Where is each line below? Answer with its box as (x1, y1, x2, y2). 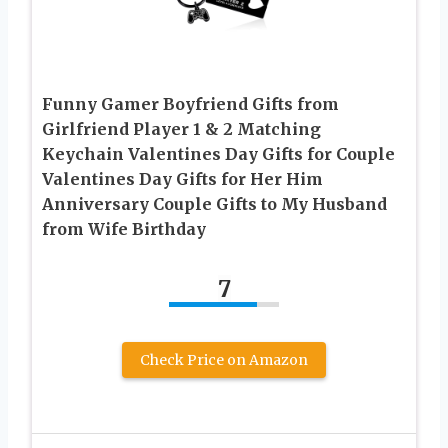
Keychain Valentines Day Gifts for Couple (42, 143, 395, 164)
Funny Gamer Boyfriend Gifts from (42, 93, 339, 114)
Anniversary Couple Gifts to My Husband (42, 193, 387, 214)
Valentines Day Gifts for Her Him (42, 168, 323, 189)
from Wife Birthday (42, 218, 206, 239)
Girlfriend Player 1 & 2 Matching (42, 118, 321, 139)
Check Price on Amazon (140, 350, 308, 369)
